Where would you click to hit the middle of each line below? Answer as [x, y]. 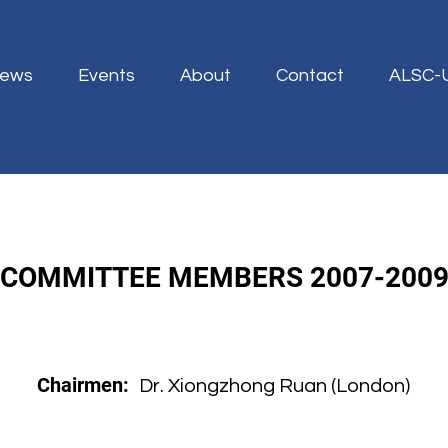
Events [107, 75]
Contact [310, 75]
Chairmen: [88, 385]
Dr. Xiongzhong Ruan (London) [274, 386]
